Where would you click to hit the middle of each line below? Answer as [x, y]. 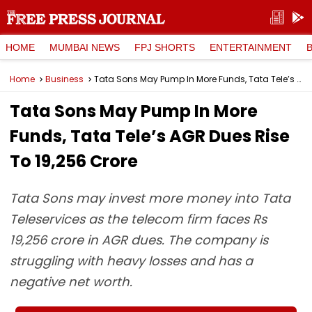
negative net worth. [71, 282]
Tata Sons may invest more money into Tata [150, 198]
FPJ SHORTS [165, 47]
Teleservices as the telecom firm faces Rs [138, 219]
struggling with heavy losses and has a [131, 261]
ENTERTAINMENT [251, 47]
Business [64, 79]
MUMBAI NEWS [85, 47]
